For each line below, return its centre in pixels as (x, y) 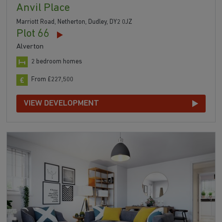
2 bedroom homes (57, 61)
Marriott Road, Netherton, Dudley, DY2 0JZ (75, 22)
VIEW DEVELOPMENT (62, 104)
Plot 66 (33, 34)
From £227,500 (53, 80)
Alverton (30, 47)
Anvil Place (43, 8)
